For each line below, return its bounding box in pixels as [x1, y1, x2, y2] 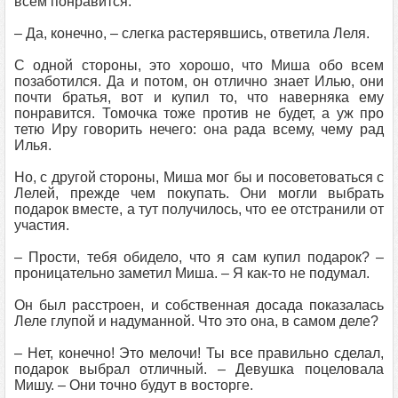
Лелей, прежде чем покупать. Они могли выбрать [14, 186, 384, 201]
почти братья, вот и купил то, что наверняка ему [14, 90, 384, 105]
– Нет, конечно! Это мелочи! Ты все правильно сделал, [14, 346, 384, 361]
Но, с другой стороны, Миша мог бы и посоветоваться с [14, 170, 384, 185]
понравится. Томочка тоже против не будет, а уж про [14, 106, 384, 121]
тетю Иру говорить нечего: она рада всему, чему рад [14, 122, 384, 137]
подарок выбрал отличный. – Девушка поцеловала [14, 362, 384, 377]
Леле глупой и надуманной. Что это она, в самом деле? [14, 314, 378, 329]
